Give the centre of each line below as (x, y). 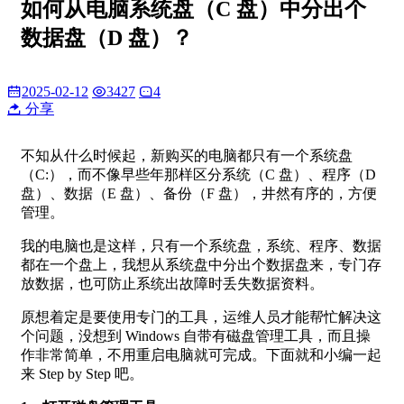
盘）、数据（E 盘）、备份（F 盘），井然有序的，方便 (199, 193)
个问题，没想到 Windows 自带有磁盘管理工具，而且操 (196, 335)
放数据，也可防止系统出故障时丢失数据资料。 (172, 283)
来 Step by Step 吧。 (82, 373)
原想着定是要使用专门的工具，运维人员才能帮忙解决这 (201, 317)
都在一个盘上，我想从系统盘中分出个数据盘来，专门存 (201, 264)
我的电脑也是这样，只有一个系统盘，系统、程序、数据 (201, 245)
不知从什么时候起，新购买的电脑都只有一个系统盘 (187, 155)
